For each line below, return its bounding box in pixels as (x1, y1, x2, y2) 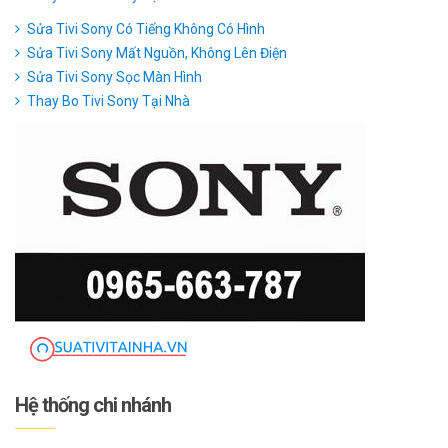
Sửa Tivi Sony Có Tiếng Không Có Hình (27, 20, 265, 37)
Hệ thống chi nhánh (15, 392, 171, 417)
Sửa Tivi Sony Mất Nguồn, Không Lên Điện (27, 44, 287, 61)
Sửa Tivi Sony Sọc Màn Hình (27, 68, 202, 85)
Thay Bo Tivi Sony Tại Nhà (27, 92, 190, 109)
